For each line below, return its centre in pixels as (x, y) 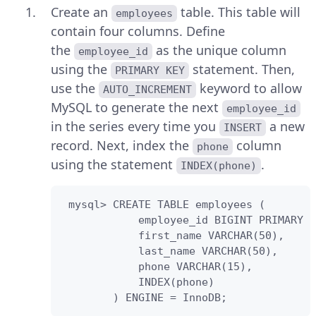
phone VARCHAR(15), (157, 267)
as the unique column (221, 50)
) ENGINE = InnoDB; (145, 298)
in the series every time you (135, 127)
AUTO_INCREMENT (148, 90)
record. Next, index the (122, 146)
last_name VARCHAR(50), (170, 251)
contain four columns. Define (138, 31)
